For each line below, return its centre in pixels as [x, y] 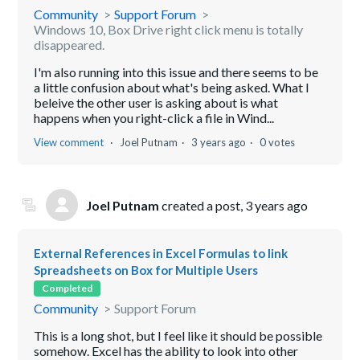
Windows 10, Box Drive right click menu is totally [169, 30]
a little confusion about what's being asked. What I [172, 88]
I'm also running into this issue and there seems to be [176, 72]
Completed [67, 288]
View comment [69, 143]
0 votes [278, 143]
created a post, [202, 205]
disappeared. [70, 45]
